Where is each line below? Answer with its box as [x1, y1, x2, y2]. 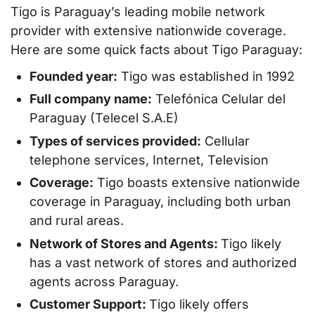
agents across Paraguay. [30, 274, 179, 289]
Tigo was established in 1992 [117, 69, 295, 84]
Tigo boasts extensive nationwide [94, 175, 300, 191]
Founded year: [30, 69, 117, 84]
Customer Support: [30, 297, 149, 312]
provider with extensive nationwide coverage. [11, 23, 286, 39]
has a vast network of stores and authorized [30, 255, 297, 270]
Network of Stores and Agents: [30, 236, 221, 251]
